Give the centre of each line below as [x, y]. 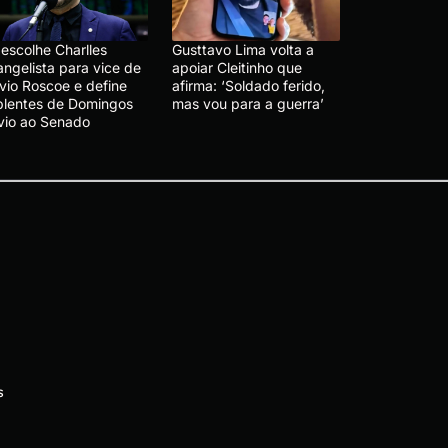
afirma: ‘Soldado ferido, [248, 85]
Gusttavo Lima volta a [243, 49]
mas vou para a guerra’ [248, 103]
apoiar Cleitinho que [237, 67]
